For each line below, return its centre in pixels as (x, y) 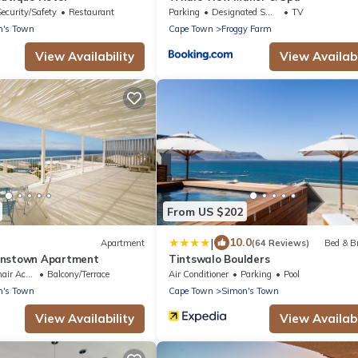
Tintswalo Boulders (219, 259)
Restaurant (91, 12)
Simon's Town (250, 291)
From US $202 (205, 211)
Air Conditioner (199, 274)
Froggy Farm (247, 28)
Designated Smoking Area (239, 12)
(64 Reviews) (280, 243)
